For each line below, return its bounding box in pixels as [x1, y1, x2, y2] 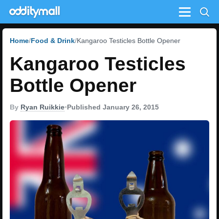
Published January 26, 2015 [67, 103, 159, 111]
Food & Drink [31, 37, 75, 44]
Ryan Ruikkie [21, 103, 65, 111]
